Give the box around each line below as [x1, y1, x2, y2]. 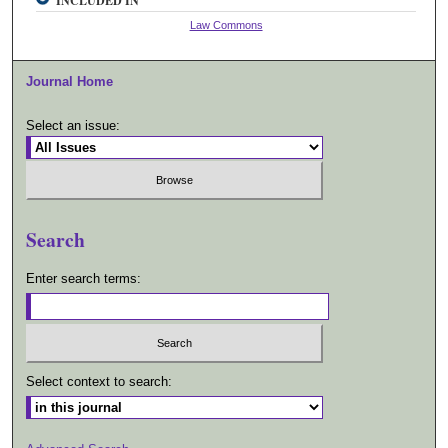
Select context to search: [26, 373, 173, 389]
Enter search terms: [26, 271, 142, 287]
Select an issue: [26, 118, 121, 134]
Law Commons [189, 19, 263, 32]
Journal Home [26, 74, 114, 90]
